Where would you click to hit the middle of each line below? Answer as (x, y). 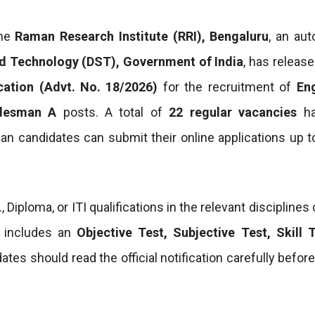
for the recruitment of (227, 86)
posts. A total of (113, 112)
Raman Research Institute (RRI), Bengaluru (142, 36)
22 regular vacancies (233, 112)
